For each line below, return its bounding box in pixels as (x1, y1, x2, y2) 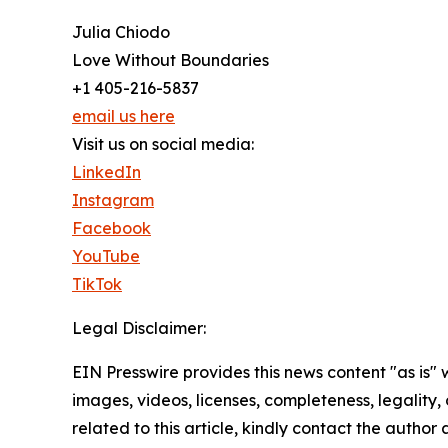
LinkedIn (72, 161, 141, 182)
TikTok (72, 273, 122, 294)
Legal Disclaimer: (72, 317, 206, 338)
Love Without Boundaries (72, 49, 269, 70)
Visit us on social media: (72, 133, 254, 154)
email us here (72, 105, 175, 126)
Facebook (72, 217, 151, 238)
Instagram (72, 189, 154, 210)
